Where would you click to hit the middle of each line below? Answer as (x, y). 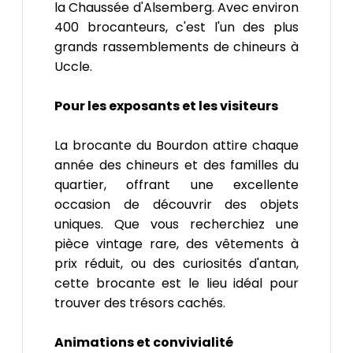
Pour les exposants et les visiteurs (166, 106)
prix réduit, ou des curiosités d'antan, (176, 263)
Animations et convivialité (144, 342)
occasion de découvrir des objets (176, 204)
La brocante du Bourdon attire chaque (176, 145)
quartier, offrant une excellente (176, 184)
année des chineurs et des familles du (176, 165)
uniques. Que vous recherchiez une (176, 224)
